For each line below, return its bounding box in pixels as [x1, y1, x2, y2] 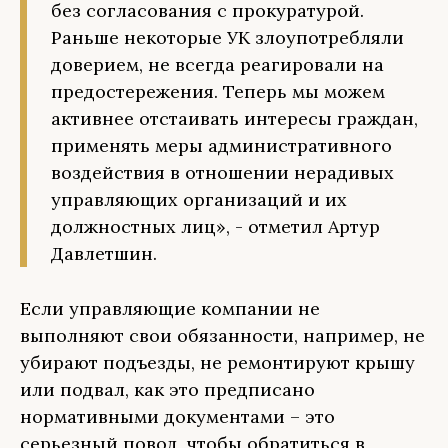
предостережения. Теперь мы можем [51, 80, 385, 103]
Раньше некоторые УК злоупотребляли [51, 26, 404, 49]
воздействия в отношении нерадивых [51, 161, 394, 184]
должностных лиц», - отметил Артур [51, 215, 380, 238]
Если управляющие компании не [20, 297, 320, 320]
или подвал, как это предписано [20, 378, 315, 401]
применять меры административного [51, 134, 392, 157]
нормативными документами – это [20, 405, 335, 428]
